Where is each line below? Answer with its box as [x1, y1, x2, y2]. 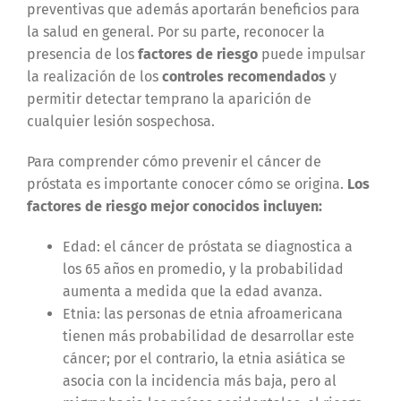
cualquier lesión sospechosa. [26, 113, 215, 131]
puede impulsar [257, 46, 365, 64]
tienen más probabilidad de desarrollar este [62, 328, 354, 346]
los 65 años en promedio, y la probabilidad [62, 260, 344, 278]
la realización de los [26, 68, 162, 86]
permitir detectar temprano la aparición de [26, 90, 311, 108]
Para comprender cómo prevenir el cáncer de [26, 153, 321, 171]
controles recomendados [161, 68, 326, 86]
